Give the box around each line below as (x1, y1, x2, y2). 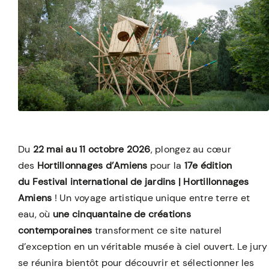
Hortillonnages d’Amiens (37, 159, 148, 172)
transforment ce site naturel (94, 223, 222, 237)
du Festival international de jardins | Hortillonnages (17, 175, 249, 188)
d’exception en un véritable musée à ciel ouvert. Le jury (17, 240, 268, 253)
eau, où (17, 207, 53, 220)
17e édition (184, 159, 232, 172)
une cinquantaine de (52, 207, 146, 220)
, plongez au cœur (150, 142, 231, 156)
